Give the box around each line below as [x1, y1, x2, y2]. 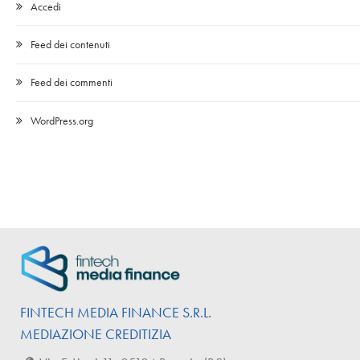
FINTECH [20, 302, 77, 321]
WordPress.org [31, 112, 93, 128]
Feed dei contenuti [31, 36, 110, 51]
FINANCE [121, 302, 179, 321]
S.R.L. [179, 302, 211, 321]
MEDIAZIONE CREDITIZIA [20, 324, 174, 343]
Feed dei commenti [31, 75, 112, 90]
